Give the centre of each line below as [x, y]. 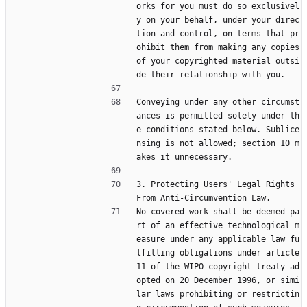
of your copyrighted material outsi [218, 61]
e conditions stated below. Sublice [218, 130]
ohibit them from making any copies [218, 48]
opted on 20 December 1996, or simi [218, 281]
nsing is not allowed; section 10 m [218, 144]
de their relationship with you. [211, 75]
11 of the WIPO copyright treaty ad [218, 267]
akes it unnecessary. [184, 157]
